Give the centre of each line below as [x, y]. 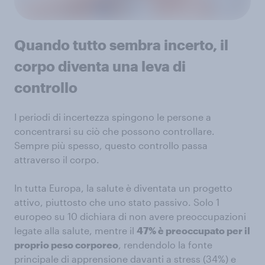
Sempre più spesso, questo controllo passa [111, 145]
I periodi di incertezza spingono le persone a [113, 117]
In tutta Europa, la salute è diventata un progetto [123, 188]
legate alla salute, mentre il [75, 230]
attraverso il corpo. [57, 159]
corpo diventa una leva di [100, 66]
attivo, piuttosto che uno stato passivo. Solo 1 [117, 202]
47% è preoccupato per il [193, 230]
